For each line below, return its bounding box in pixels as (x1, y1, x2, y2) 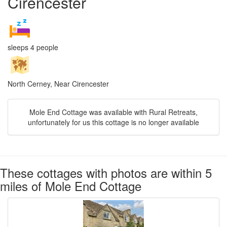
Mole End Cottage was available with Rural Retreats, (29, 107, 198, 117)
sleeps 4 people (8, 42, 58, 52)
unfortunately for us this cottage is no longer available (28, 117, 199, 127)
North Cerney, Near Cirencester (8, 79, 109, 89)
